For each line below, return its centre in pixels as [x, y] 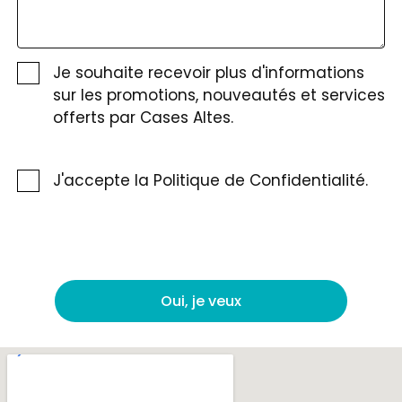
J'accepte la [103, 180]
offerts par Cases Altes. [143, 117]
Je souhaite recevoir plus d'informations [208, 72]
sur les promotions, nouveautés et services [218, 95]
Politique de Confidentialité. [260, 180]
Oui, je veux [201, 301]
